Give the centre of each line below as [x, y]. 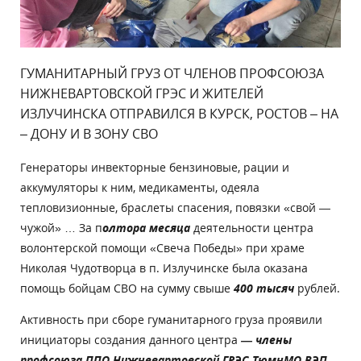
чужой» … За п [61, 227]
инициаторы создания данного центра [131, 339]
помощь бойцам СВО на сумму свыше [127, 288]
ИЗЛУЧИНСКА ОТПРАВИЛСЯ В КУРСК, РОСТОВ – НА [179, 113]
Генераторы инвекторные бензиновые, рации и [155, 167]
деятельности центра [252, 227]
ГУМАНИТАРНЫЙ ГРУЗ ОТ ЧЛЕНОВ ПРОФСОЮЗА [172, 73]
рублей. [317, 288]
